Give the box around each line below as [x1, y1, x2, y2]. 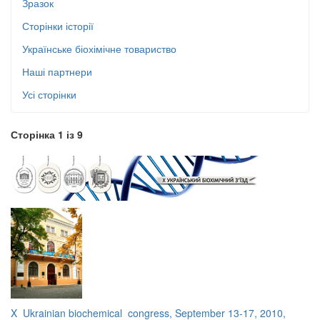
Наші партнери [22, 64, 92, 79]
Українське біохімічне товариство [22, 41, 176, 56]
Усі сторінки [22, 87, 76, 101]
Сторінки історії [22, 19, 94, 33]
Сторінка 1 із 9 [11, 127, 83, 141]
